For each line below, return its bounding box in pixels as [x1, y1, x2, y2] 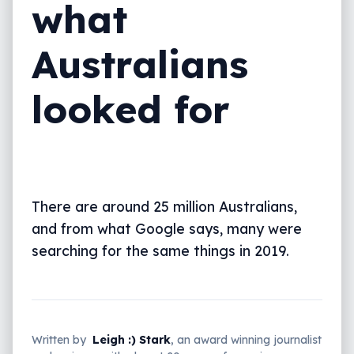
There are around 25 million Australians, [32, 198, 297, 216]
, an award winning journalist [171, 333, 322, 348]
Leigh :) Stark [92, 333, 171, 348]
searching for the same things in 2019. [32, 242, 289, 260]
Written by [32, 333, 86, 348]
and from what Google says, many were [32, 220, 302, 238]
